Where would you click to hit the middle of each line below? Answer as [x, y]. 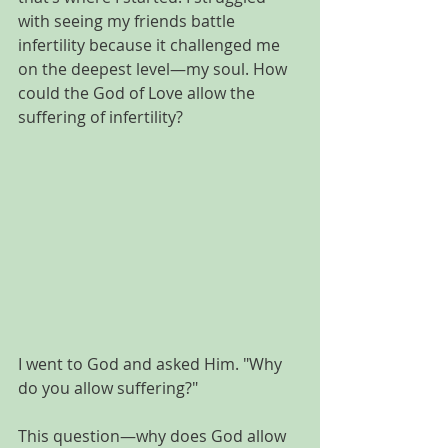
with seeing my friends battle [128, 21]
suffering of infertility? [102, 117]
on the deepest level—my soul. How [154, 69]
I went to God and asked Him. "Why [152, 364]
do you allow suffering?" [108, 388]
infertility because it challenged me [151, 45]
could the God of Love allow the [138, 93]
